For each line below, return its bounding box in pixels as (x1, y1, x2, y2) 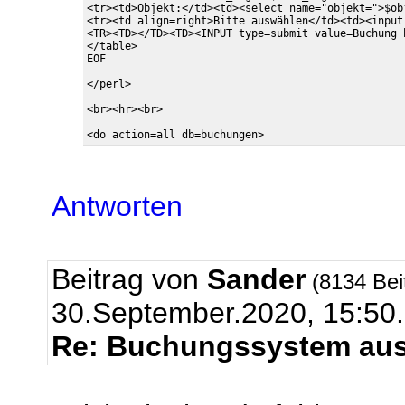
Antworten (52, 190, 183, 222)
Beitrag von (52, 263, 207, 296)
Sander (207, 263, 306, 296)
